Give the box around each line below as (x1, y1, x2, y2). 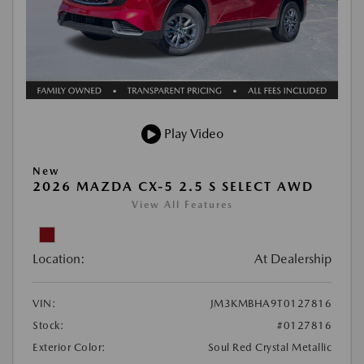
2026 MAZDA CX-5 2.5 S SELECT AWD (32, 179, 314, 194)
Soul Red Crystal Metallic (207, 341, 331, 353)
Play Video (160, 126, 223, 141)
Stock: (32, 319, 64, 331)
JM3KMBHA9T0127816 (210, 297, 331, 310)
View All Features (131, 199, 233, 210)
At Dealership (254, 251, 331, 266)
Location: (32, 251, 85, 266)
